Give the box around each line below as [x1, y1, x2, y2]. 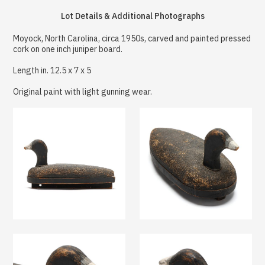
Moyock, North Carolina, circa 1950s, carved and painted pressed [13, 33, 251, 44]
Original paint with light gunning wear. [13, 86, 153, 97]
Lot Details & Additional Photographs [60, 10, 205, 21]
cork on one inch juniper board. [13, 43, 123, 54]
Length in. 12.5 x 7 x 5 [13, 64, 92, 76]
